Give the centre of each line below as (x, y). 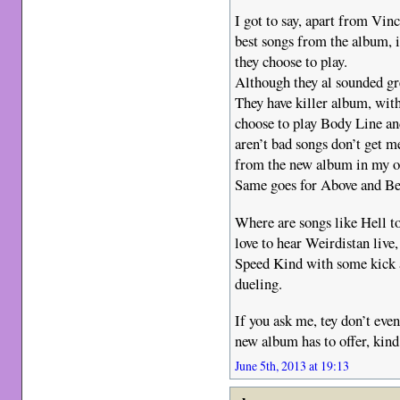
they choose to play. (292, 62)
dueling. (259, 283)
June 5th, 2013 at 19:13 (292, 366)
